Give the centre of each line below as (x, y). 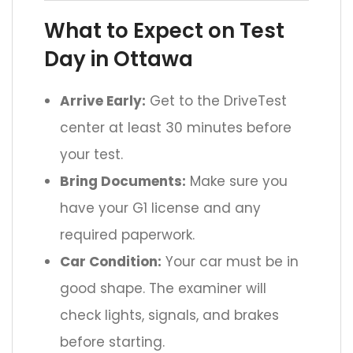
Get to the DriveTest (216, 101)
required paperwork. (127, 235)
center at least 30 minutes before (176, 128)
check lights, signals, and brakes (169, 316)
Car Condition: (111, 262)
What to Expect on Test (164, 31)
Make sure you (237, 182)
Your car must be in (230, 262)
